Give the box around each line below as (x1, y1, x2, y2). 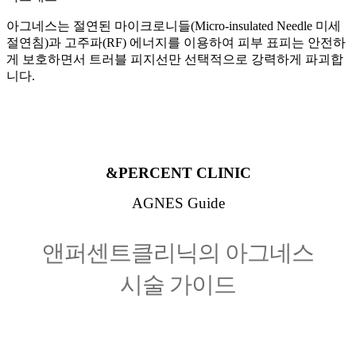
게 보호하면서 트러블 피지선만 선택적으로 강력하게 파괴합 (6, 52, 343, 67)
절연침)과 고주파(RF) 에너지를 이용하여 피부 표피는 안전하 (6, 36, 346, 50)
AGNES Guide (131, 194, 225, 211)
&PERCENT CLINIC (105, 164, 251, 181)
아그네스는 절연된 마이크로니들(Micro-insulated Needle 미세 (6, 19, 341, 33)
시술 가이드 (120, 271, 236, 297)
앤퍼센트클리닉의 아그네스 (42, 239, 314, 265)
